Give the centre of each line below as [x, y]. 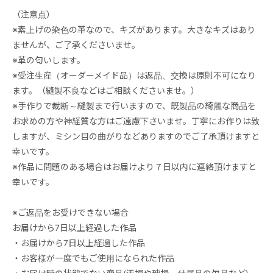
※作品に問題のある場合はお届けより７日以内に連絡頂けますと [134, 166]
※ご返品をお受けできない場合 [70, 212]
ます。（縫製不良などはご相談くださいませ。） [106, 90]
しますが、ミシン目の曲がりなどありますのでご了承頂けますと [136, 136]
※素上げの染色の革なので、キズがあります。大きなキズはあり [134, 29]
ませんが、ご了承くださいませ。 [76, 44]
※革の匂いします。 [49, 60]
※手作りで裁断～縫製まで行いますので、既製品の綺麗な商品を [134, 105]
